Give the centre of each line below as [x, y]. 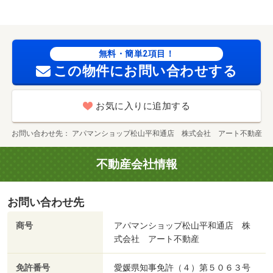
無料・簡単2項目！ [136, 54]
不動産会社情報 [136, 165]
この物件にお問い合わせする [145, 71]
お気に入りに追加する [143, 106]
